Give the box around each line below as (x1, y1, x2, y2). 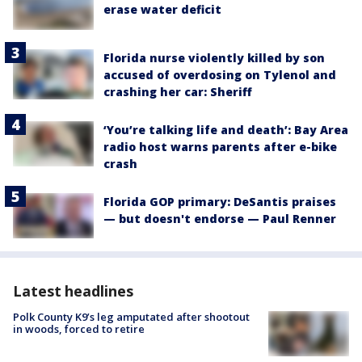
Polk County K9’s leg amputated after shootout (13, 309, 250, 324)
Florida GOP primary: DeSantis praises (103, 193, 336, 209)
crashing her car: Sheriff (103, 83, 252, 99)
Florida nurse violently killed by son (103, 49, 325, 65)
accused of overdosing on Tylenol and (103, 66, 336, 82)
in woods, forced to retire (13, 321, 145, 336)
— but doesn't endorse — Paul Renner (103, 210, 336, 226)
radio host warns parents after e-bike (103, 138, 337, 154)
